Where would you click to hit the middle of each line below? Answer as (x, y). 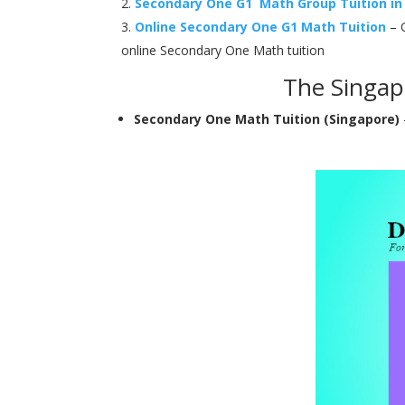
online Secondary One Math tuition (223, 50)
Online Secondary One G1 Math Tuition (261, 26)
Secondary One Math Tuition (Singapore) (267, 118)
